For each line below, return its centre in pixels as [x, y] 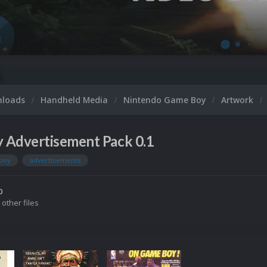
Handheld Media [75, 100]
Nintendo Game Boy [166, 100]
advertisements [55, 160]
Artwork [238, 100]
